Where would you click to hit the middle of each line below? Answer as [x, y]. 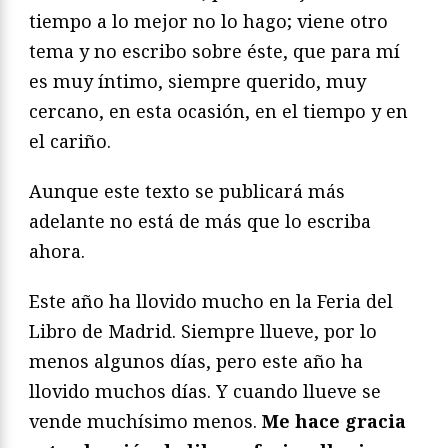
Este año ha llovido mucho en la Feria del [211, 300]
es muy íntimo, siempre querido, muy [197, 80]
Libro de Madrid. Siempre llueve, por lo [203, 330]
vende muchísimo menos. [145, 420]
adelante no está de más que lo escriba [200, 220]
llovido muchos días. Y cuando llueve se [205, 390]
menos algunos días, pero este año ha [196, 360]
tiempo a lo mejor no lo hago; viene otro [208, 20]
